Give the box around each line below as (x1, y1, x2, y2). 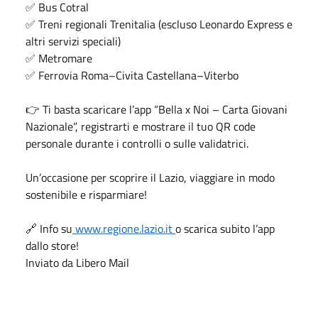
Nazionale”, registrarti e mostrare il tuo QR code (26, 117, 256, 135)
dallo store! (26, 236, 79, 254)
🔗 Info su (26, 219, 72, 237)
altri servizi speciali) (26, 32, 121, 50)
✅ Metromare (26, 49, 92, 67)
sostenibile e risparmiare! (26, 185, 147, 203)
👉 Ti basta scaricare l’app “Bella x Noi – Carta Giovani (26, 100, 287, 118)
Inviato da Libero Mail (26, 253, 129, 271)
